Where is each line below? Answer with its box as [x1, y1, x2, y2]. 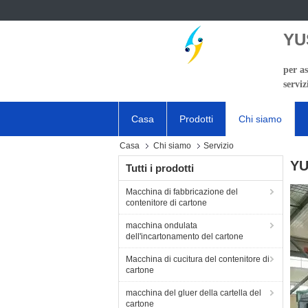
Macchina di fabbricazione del [126, 187, 238, 197]
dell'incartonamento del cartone [126, 232, 243, 241]
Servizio [203, 141, 234, 151]
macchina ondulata [126, 221, 197, 230]
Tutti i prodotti [126, 162, 194, 174]
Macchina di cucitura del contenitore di [126, 254, 269, 264]
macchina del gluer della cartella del [126, 288, 261, 298]
